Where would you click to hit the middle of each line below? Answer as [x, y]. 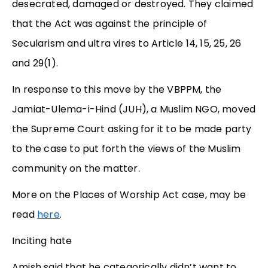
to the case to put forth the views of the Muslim [127, 149]
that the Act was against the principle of [110, 24]
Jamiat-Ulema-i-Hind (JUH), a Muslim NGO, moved [134, 109]
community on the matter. [76, 169]
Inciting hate [42, 241]
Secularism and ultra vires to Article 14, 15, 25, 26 [127, 44]
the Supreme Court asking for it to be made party [132, 129]
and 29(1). [35, 63]
